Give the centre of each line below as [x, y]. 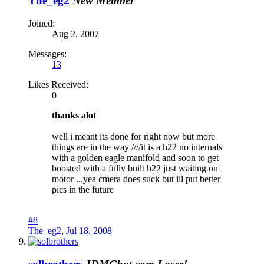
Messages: [47, 54]
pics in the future [83, 189]
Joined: [42, 23]
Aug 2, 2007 [75, 34]
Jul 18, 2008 [89, 230]
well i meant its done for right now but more [133, 136]
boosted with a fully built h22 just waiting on [135, 168]
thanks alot [74, 115]
